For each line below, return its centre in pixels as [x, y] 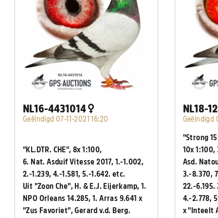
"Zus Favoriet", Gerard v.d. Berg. [78, 211]
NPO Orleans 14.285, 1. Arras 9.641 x [83, 199]
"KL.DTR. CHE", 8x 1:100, [63, 150]
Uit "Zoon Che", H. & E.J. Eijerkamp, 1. [85, 187]
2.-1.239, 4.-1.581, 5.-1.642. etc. [74, 174]
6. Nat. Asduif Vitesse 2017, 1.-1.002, [83, 162]
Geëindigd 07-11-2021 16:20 [66, 119]
